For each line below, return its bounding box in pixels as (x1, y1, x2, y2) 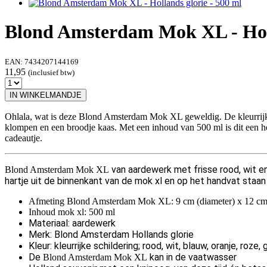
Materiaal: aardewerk (29, 217, 116, 229)
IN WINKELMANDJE (10, 90, 82, 100)
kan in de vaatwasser (147, 251, 237, 263)
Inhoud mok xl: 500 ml (29, 206, 115, 217)
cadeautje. (5, 132, 42, 143)
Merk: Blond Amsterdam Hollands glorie (29, 228, 194, 240)
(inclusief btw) (28, 67, 74, 77)
